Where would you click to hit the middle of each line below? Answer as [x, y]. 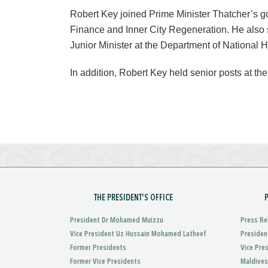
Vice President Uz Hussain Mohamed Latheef [138, 234]
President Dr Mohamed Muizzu [117, 220]
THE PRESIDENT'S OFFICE [133, 198]
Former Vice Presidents [105, 262]
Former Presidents [98, 248]
